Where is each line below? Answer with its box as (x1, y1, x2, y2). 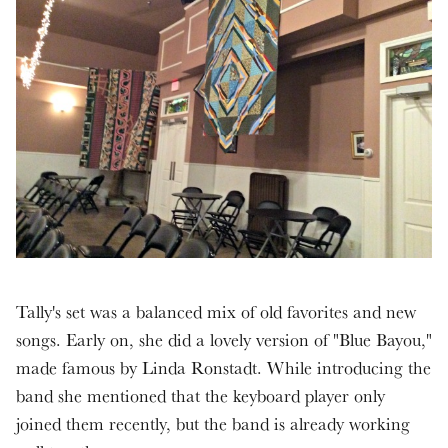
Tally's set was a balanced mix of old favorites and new (16, 300, 416, 324)
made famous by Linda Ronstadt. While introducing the (16, 356, 431, 380)
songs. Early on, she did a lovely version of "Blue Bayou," (16, 328, 432, 352)
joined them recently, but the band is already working (16, 412, 410, 436)
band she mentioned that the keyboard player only (16, 384, 385, 408)
